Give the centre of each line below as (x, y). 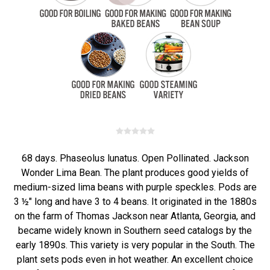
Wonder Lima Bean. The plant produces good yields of (135, 173)
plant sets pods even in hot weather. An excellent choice (135, 259)
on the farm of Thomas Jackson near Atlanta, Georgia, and (135, 216)
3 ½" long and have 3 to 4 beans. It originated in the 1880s (135, 202)
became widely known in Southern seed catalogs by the (135, 231)
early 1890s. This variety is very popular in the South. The (135, 245)
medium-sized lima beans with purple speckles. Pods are (135, 187)
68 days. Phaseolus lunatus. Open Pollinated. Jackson (135, 158)
